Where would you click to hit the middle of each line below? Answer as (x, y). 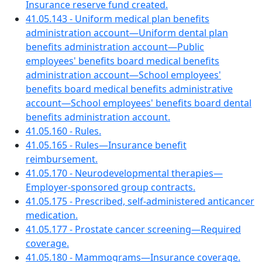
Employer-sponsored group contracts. (111, 187)
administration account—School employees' (123, 75)
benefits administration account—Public (115, 47)
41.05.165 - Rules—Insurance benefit (106, 145)
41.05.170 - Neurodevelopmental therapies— (124, 173)
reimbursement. (62, 159)
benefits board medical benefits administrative (129, 89)
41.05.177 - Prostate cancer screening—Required (133, 229)
